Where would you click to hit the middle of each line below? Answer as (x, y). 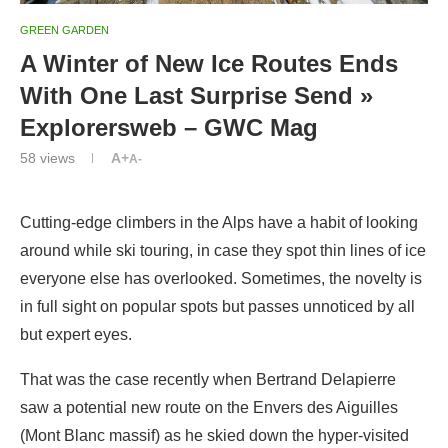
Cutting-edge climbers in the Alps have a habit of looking (219, 222)
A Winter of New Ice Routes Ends (209, 63)
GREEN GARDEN (64, 29)
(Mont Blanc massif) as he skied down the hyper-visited (214, 435)
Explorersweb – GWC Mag (169, 127)
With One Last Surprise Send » (196, 95)
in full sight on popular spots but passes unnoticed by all (217, 306)
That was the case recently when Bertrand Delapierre (208, 379)
